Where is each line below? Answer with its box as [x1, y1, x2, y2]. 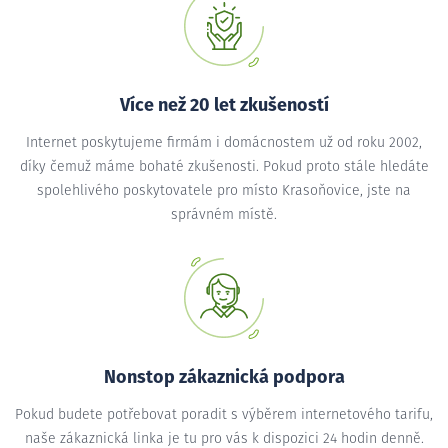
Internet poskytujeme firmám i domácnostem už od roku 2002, [26, 135, 422, 150]
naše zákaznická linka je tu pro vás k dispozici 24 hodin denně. [24, 431, 424, 446]
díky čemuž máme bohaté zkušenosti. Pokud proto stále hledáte [19, 159, 429, 174]
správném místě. [171, 207, 277, 222]
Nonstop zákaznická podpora [103, 368, 345, 387]
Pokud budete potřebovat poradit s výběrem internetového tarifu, [15, 407, 433, 422]
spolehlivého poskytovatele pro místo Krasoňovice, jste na [37, 183, 411, 198]
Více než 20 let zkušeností [119, 96, 329, 115]
